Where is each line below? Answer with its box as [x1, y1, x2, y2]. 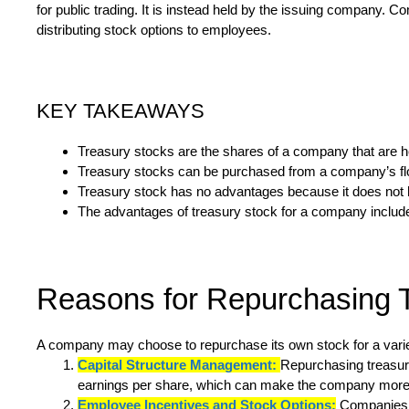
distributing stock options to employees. [37, 22, 271, 38]
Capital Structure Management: [78, 357, 277, 373]
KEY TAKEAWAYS [37, 100, 204, 123]
